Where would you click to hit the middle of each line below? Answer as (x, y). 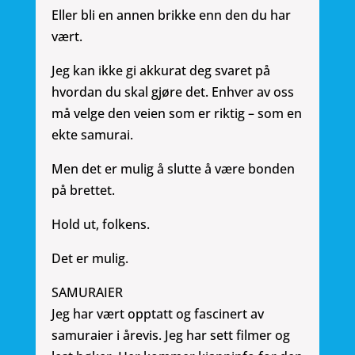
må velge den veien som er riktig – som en (176, 114)
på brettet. (83, 191)
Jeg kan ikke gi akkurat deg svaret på (160, 71)
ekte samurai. (92, 135)
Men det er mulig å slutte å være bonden (173, 169)
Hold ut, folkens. (100, 225)
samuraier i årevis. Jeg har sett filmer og (170, 336)
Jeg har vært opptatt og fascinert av (157, 314)
